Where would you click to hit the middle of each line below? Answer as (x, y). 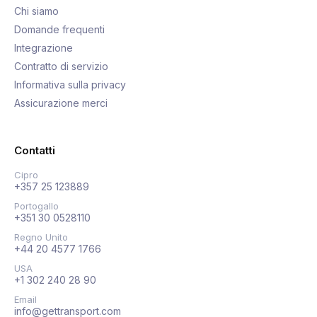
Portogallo (36, 206)
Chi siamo (36, 11)
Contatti (35, 150)
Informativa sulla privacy (70, 84)
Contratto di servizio (61, 66)
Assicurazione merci (61, 103)
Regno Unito (41, 237)
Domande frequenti (59, 29)
